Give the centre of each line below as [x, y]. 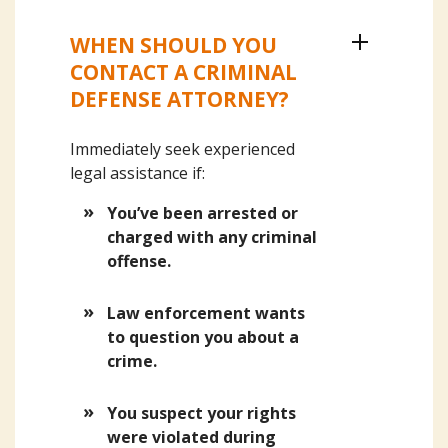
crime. [132, 361]
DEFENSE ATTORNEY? [179, 99]
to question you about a [203, 337]
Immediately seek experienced [182, 149]
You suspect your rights [202, 413]
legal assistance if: [137, 173]
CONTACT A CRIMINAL [183, 72]
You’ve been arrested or [203, 213]
